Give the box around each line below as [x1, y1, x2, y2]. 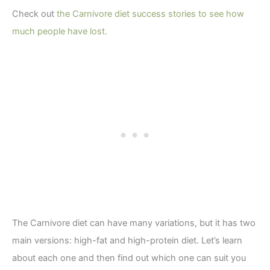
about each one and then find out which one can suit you [12, 253, 246, 264]
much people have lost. [12, 25, 107, 37]
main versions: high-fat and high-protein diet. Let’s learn [12, 235, 242, 246]
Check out [12, 8, 57, 19]
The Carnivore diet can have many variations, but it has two [12, 218, 256, 229]
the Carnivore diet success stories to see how [57, 8, 244, 19]
